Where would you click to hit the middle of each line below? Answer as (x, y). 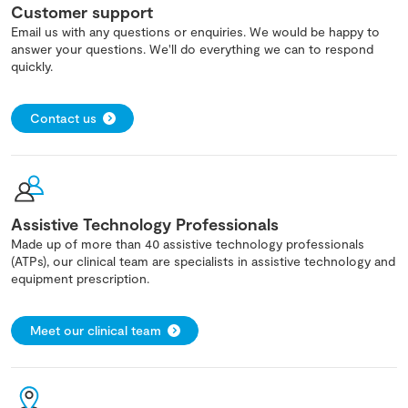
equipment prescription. (80, 279)
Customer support (82, 12)
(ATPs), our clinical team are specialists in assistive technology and (203, 261)
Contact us (63, 118)
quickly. (32, 66)
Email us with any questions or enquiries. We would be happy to (195, 32)
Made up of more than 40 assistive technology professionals (188, 244)
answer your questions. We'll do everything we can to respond (192, 49)
